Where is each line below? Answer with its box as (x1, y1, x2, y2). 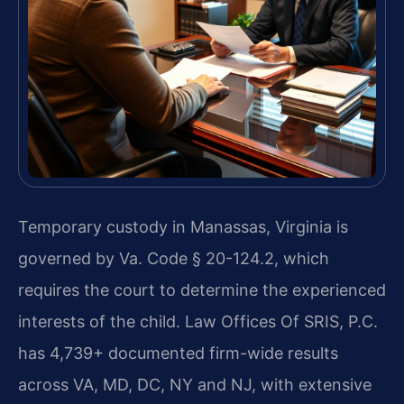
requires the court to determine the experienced (18, 280, 386, 299)
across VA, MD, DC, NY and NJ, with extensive (18, 374, 372, 394)
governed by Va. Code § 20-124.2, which (18, 248, 329, 268)
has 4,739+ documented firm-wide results (18, 343, 338, 363)
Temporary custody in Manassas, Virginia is (18, 216, 348, 236)
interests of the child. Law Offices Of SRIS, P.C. (18, 311, 378, 331)
